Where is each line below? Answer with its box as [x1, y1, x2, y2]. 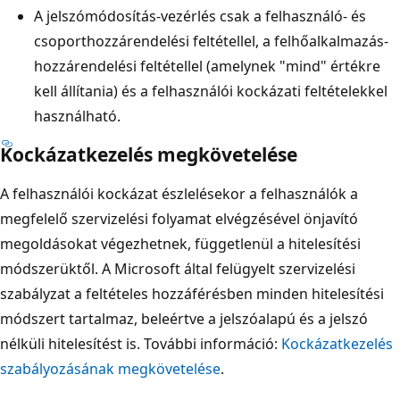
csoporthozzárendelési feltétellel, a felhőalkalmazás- [34, 30, 388, 51]
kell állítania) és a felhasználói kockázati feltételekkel [34, 80, 387, 101]
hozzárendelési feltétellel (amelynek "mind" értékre [34, 55, 380, 76]
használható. [34, 105, 121, 126]
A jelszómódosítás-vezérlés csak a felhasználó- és [34, 5, 366, 26]
